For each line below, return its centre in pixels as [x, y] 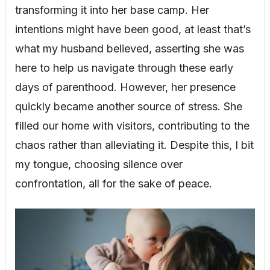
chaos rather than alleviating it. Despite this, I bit [134, 145]
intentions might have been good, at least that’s [133, 30]
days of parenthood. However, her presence [125, 87]
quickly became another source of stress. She [128, 107]
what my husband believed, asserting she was [129, 49]
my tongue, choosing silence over [99, 165]
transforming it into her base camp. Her [112, 10]
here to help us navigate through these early [124, 68]
